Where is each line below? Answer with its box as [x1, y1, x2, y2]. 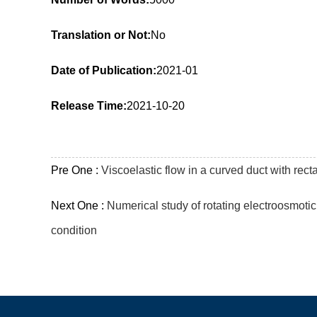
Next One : [51, 200, 107, 212]
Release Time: [51, 100, 127, 112]
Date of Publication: [51, 64, 156, 76]
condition [51, 224, 97, 236]
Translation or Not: [51, 29, 151, 41]
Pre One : [51, 164, 101, 176]
